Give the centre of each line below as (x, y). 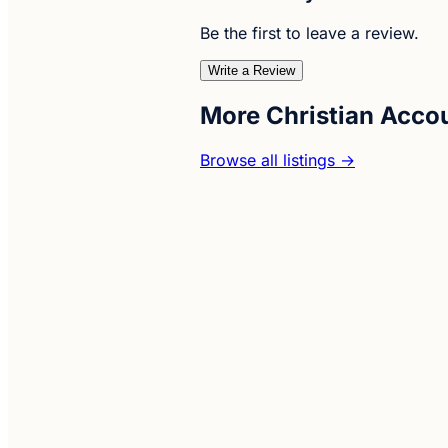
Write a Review (251, 71)
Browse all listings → (277, 159)
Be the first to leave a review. (309, 33)
